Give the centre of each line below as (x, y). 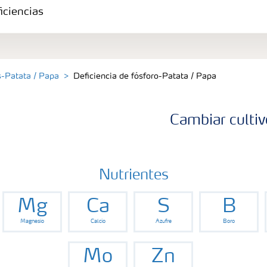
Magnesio (32, 221)
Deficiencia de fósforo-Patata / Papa (145, 76)
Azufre (163, 221)
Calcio (98, 221)
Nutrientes (133, 176)
